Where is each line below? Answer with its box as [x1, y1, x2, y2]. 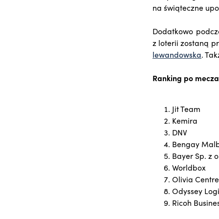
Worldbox [172, 162, 206, 173]
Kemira [172, 115, 197, 126]
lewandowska [153, 49, 201, 60]
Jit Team [172, 103, 200, 114]
